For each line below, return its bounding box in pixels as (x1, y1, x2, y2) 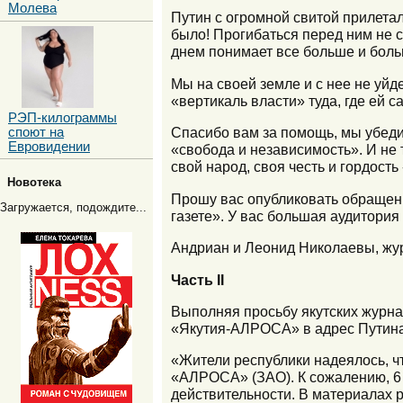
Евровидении (8, 139, 90, 154)
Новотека (7, 175, 61, 190)
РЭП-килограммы (8, 110, 117, 125)
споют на (8, 124, 64, 139)
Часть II (171, 271, 224, 288)
